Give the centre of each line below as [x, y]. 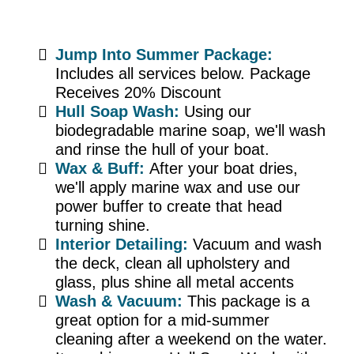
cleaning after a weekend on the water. [191, 339]
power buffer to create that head [169, 207]
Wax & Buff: [102, 169]
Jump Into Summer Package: [164, 55]
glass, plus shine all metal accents [175, 282]
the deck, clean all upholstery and [173, 264]
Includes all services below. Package [183, 74]
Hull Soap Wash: [120, 112]
